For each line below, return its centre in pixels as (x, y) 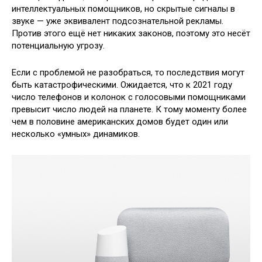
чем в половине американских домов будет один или (120, 122)
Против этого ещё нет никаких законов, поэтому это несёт (131, 34)
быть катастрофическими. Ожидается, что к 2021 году (122, 85)
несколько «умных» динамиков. (76, 134)
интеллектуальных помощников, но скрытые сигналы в (123, 9)
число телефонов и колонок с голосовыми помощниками (129, 97)
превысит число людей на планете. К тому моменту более (129, 110)
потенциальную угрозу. (58, 46)
